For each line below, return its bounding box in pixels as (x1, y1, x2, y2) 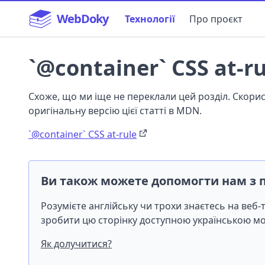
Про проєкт (189, 12, 243, 25)
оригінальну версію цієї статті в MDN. (28, 104, 202, 117)
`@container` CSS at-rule (28, 128, 137, 141)
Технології (125, 12, 175, 25)
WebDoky (57, 11, 108, 27)
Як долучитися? (41, 237, 112, 250)
